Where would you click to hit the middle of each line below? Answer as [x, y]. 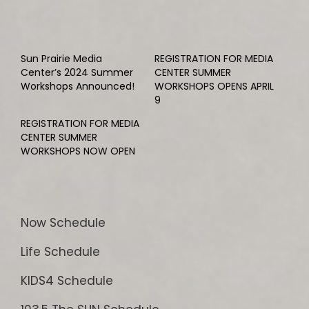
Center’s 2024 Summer [77, 72]
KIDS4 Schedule [67, 281]
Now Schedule [63, 223]
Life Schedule [60, 252]
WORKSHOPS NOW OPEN [78, 151]
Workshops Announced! [78, 86]
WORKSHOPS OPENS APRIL [214, 86]
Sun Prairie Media [61, 59]
